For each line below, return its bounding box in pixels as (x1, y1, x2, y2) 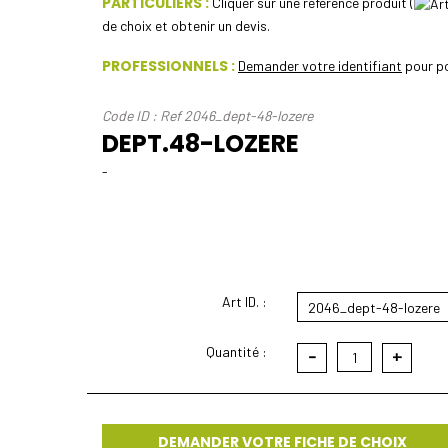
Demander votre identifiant (238, 56, 402, 74)
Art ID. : (222, 292, 267, 310)
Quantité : (206, 342, 267, 360)
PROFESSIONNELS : (102, 55, 235, 76)
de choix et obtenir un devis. (102, 16, 270, 34)
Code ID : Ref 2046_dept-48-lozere (102, 106, 313, 124)
